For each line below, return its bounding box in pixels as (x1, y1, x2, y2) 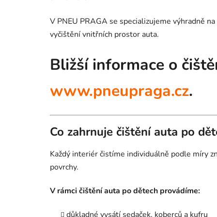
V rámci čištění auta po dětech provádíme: (50, 185, 200, 196)
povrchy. (50, 161, 78, 172)
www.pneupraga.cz (50, 80, 189, 102)
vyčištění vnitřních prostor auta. (50, 29, 159, 40)
